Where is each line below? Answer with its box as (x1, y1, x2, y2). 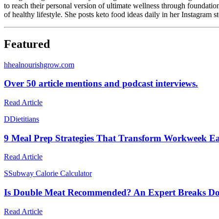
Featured (4, 37, 50, 50)
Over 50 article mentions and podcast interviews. (4, 78, 198, 89)
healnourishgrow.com (8, 60, 74, 69)
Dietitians (10, 114, 39, 123)
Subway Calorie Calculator (8, 169, 92, 178)
